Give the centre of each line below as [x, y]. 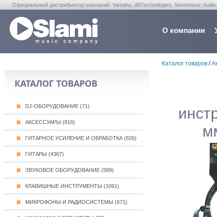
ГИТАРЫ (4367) [44, 154]
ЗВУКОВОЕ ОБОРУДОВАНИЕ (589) [69, 170]
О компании [183, 30]
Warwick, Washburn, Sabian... [47, 15]
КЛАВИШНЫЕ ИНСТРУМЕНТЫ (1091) [72, 186]
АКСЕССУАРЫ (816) [50, 122]
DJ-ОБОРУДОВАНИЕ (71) [57, 106]
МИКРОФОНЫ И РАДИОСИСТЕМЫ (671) [76, 202]
